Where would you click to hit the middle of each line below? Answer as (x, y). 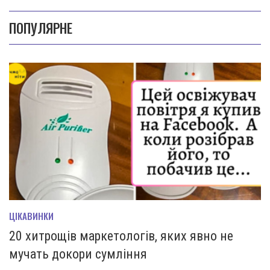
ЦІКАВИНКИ (31, 215)
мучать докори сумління (78, 254)
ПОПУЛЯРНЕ (41, 28)
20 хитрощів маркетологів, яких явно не (121, 236)
